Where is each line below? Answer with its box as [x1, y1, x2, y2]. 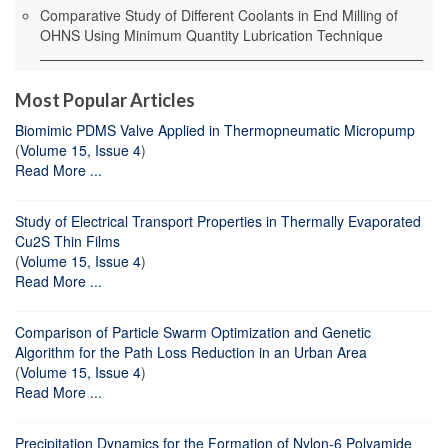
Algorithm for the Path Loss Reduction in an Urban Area [15, 341, 367, 362]
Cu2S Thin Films [15, 230, 120, 251]
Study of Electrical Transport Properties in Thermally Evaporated [15, 210, 421, 231]
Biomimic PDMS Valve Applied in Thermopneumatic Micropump [15, 119, 415, 140]
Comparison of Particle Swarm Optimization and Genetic [15, 321, 371, 342]
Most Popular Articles [15, 88, 195, 111]
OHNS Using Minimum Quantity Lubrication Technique [40, 24, 383, 45]
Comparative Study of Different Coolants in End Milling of [40, 4, 398, 25]
